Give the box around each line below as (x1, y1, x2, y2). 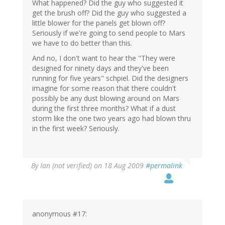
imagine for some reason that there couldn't (32, 83, 176, 93)
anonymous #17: (32, 209, 87, 219)
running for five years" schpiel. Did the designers (32, 73, 188, 83)
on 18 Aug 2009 (92, 161, 146, 171)
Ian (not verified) (40, 161, 92, 171)
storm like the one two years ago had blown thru (32, 114, 191, 124)
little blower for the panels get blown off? (32, 18, 165, 28)
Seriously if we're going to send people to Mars (32, 28, 185, 38)
